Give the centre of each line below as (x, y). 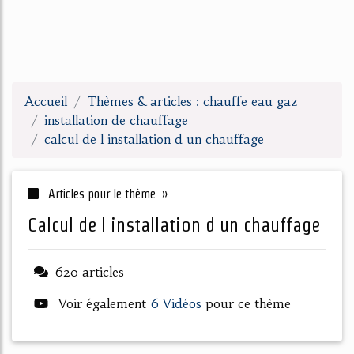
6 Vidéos (178, 303)
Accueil (46, 101)
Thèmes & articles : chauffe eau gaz (192, 101)
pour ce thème (248, 303)
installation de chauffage (116, 120)
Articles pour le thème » (106, 194)
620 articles (89, 272)
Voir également (102, 303)
